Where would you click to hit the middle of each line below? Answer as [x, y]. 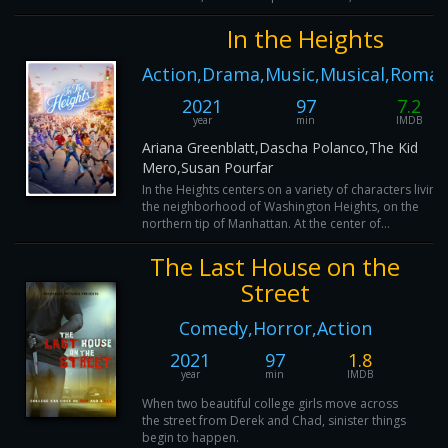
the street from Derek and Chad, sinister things [274, 420]
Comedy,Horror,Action [275, 328]
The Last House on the [275, 266]
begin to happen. [190, 437]
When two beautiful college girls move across [270, 403]
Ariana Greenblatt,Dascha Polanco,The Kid [280, 147]
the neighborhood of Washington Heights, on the [280, 206]
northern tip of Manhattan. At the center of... [266, 223]
